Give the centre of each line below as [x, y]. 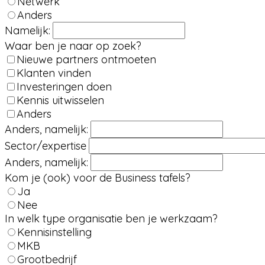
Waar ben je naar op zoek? [73, 46]
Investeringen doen [64, 87]
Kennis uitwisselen [60, 100]
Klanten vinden [54, 73]
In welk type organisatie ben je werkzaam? [111, 219]
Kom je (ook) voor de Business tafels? [98, 178]
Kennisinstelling [54, 232]
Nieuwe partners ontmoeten [86, 59]
